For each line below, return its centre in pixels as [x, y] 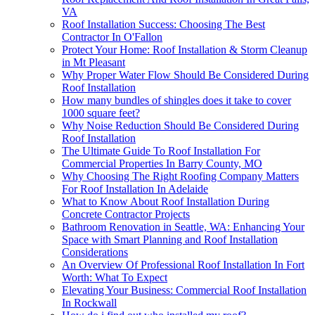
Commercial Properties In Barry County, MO [162, 163]
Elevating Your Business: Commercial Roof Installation [184, 290]
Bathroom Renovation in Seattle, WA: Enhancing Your [183, 226]
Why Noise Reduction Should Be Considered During [180, 125]
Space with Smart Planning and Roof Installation [170, 239]
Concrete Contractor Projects [126, 214]
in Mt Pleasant [94, 62]
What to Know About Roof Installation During [166, 201]
